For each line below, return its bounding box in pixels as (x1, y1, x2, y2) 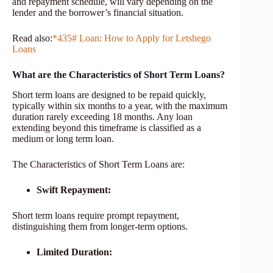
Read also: (12, 33, 52, 44)
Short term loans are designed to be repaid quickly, (12, 90, 206, 101)
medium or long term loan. (12, 133, 114, 144)
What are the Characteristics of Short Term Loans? (12, 69, 225, 80)
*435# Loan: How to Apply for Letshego (52, 33, 211, 44)
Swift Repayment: (37, 185, 113, 196)
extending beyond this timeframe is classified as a (12, 122, 201, 133)
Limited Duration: (37, 247, 115, 258)
